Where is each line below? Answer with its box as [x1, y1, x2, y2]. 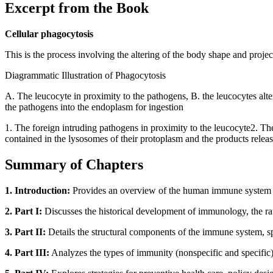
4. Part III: [5, 247, 49, 258]
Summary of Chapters [5, 157, 143, 173]
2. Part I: [5, 205, 42, 216]
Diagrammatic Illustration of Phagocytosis [5, 70, 166, 81]
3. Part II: [5, 226, 46, 237]
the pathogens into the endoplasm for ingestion [5, 102, 183, 113]
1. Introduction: [5, 185, 70, 196]
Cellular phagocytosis [5, 29, 93, 40]
